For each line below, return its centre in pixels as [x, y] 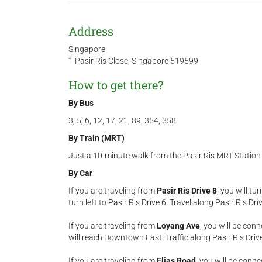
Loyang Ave [178, 226]
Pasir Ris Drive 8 [187, 191]
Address [91, 31]
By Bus [81, 103]
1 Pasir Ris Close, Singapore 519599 [133, 61]
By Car [80, 173]
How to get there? [116, 85]
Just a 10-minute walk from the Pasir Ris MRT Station [165, 156]
